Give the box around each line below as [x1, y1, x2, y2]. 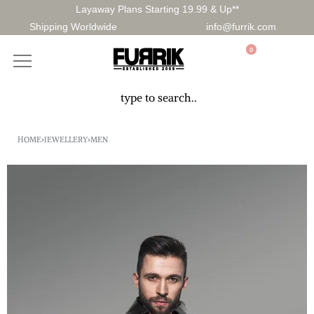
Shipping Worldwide [29, 21, 117, 32]
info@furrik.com [205, 21, 276, 32]
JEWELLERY [44, 135, 88, 144]
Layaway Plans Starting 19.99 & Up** [75, 4, 239, 15]
